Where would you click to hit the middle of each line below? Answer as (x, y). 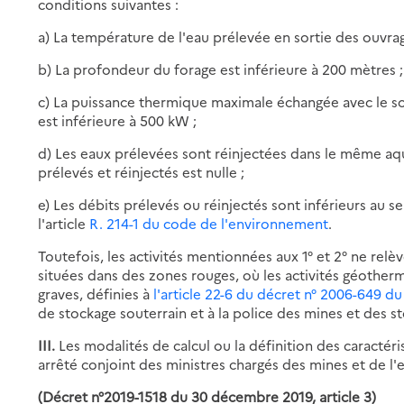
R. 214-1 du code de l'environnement (209, 223)
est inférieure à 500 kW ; (118, 120)
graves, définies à (96, 293)
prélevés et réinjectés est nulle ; (142, 171)
